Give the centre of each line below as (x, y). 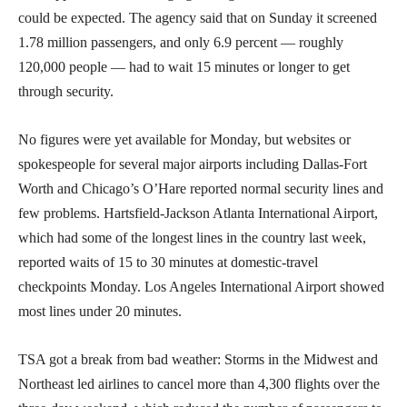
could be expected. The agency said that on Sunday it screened (198, 17)
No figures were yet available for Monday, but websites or (184, 139)
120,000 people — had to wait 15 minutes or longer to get (184, 66)
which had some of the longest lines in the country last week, (192, 237)
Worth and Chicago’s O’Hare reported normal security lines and (201, 188)
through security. (66, 91)
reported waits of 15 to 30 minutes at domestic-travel (168, 262)
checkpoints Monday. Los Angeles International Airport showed (201, 286)
